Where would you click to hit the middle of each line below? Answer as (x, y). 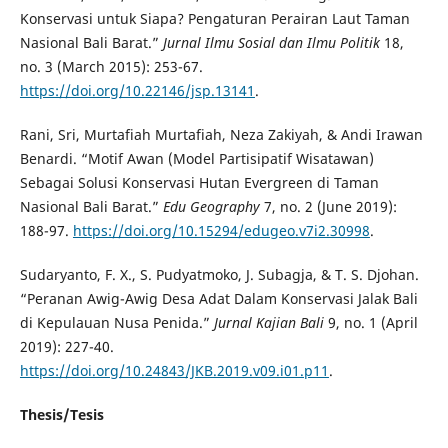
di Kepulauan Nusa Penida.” (116, 323)
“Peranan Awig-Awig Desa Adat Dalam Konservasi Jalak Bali (218, 299)
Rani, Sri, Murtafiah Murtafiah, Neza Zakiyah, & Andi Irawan (221, 135)
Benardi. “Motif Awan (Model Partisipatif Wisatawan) (196, 159)
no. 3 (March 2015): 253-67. (111, 67)
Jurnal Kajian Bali (268, 323)
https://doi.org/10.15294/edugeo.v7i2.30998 (221, 231)
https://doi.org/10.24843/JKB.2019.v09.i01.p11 (174, 371)
